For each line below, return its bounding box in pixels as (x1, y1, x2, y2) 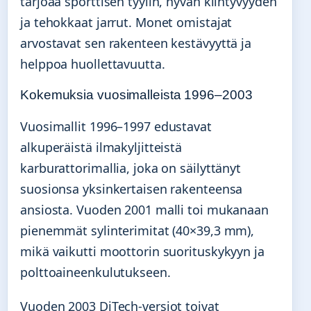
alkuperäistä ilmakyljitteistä (20, 139, 183, 156)
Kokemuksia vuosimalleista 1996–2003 (20, 87, 253, 103)
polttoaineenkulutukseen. (20, 264, 171, 281)
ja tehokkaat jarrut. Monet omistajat (20, 14, 233, 31)
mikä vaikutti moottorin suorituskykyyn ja (20, 243, 264, 260)
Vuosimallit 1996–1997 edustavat (20, 118, 212, 135)
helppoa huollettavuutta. (20, 56, 165, 73)
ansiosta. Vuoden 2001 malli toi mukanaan (20, 201, 269, 219)
